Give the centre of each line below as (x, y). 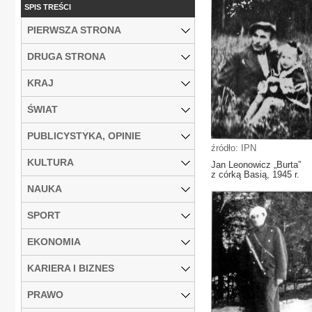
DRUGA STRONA (67, 56)
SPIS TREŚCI (48, 7)
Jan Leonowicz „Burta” (256, 165)
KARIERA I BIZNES (71, 268)
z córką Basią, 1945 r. (255, 174)
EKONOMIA (54, 241)
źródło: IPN (234, 148)
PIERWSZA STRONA (74, 30)
